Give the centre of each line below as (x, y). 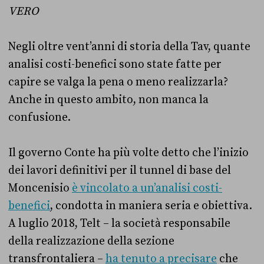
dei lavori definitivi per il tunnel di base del (120, 170)
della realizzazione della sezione (91, 241)
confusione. (39, 117)
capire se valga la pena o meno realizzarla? (118, 82)
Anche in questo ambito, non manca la (108, 99)
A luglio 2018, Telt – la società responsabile (119, 223)
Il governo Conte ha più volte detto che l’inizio (128, 152)
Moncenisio (40, 188)
